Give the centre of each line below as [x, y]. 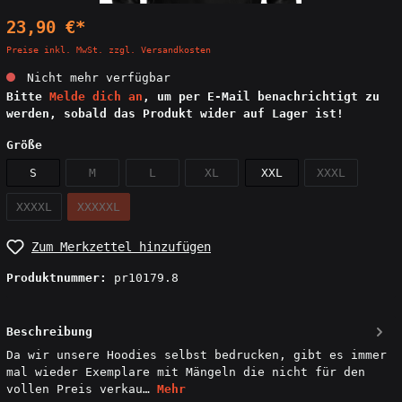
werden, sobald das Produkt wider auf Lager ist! [175, 113]
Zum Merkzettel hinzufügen [121, 246]
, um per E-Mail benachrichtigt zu [261, 96]
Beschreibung [49, 331]
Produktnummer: [60, 278]
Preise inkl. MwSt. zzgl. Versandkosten [109, 50]
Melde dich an [96, 96]
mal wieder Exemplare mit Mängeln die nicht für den [186, 371]
